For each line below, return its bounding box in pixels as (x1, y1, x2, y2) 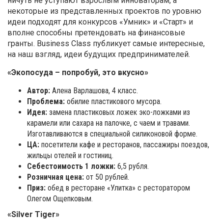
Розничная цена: (27, 172, 86, 182)
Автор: (27, 86, 50, 96)
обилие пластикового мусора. (67, 97, 162, 107)
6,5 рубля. (117, 162, 149, 171)
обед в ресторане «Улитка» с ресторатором (48, 183, 190, 193)
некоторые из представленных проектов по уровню (7, 6, 201, 16)
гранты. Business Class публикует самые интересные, (7, 39, 205, 49)
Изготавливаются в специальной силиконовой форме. (27, 129, 197, 139)
